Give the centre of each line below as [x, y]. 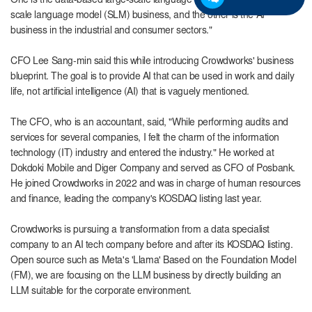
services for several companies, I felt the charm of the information [145, 138]
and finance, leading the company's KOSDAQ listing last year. [136, 200]
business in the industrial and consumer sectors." [111, 31]
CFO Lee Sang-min [52, 62]
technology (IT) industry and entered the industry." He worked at [142, 154]
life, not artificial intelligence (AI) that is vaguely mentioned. [130, 92]
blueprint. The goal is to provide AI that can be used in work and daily [153, 77]
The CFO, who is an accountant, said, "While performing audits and [149, 123]
